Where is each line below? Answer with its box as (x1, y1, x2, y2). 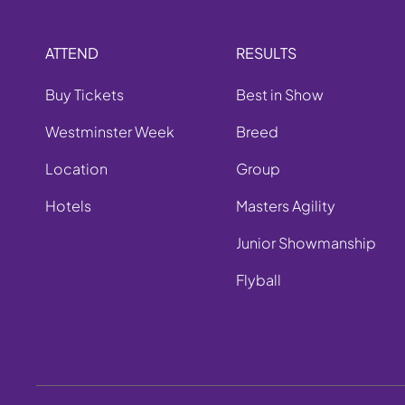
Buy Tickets (45, 85, 124, 105)
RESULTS (235, 43, 297, 63)
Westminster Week (45, 122, 174, 142)
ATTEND (45, 43, 99, 63)
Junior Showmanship (235, 233, 376, 253)
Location (45, 159, 108, 179)
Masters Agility (235, 196, 335, 216)
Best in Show (235, 85, 324, 105)
